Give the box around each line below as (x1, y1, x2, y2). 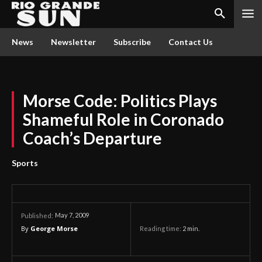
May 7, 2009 (55, 211, 89, 219)
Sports (12, 158, 38, 168)
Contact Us (168, 37, 213, 47)
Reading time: (140, 225, 182, 233)
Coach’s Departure (23, 128, 162, 148)
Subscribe (113, 37, 151, 47)
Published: (21, 212, 53, 219)
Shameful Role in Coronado (23, 109, 224, 129)
